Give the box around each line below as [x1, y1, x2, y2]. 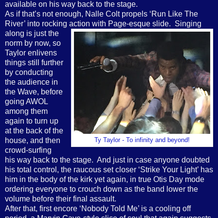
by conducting [5, 68, 53, 77]
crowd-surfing [5, 146, 52, 155]
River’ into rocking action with [5, 19, 108, 28]
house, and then [5, 136, 60, 145]
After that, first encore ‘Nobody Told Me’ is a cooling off [5, 204, 191, 213]
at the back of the [5, 127, 63, 135]
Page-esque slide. [108, 19, 171, 28]
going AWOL [5, 97, 48, 106]
